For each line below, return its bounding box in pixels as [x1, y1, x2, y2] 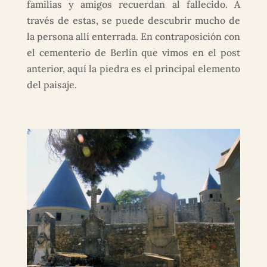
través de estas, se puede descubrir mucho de [26, 14, 241, 27]
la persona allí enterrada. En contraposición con [26, 30, 241, 43]
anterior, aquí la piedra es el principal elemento [26, 63, 241, 75]
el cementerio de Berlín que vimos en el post [26, 46, 241, 59]
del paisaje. [26, 79, 77, 91]
